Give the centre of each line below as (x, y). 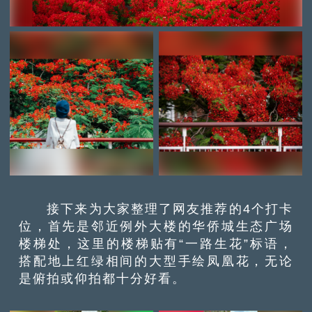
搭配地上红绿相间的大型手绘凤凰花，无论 (156, 260)
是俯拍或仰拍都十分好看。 (103, 278)
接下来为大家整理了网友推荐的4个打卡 (156, 208)
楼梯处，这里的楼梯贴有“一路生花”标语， (156, 243)
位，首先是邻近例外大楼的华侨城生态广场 (156, 226)
